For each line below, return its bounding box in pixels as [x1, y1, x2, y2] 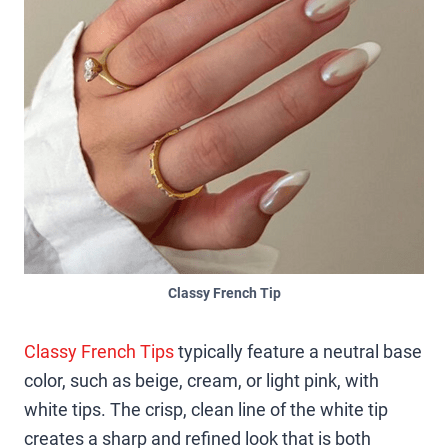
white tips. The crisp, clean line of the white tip [24, 398, 388, 420]
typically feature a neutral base [174, 340, 422, 362]
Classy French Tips [24, 340, 174, 362]
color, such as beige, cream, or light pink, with [24, 369, 379, 391]
